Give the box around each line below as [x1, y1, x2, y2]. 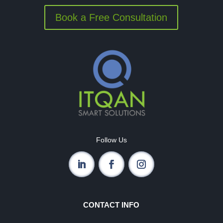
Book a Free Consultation [55, 11, 168, 23]
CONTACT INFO [83, 200, 140, 209]
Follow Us [96, 135, 127, 144]
